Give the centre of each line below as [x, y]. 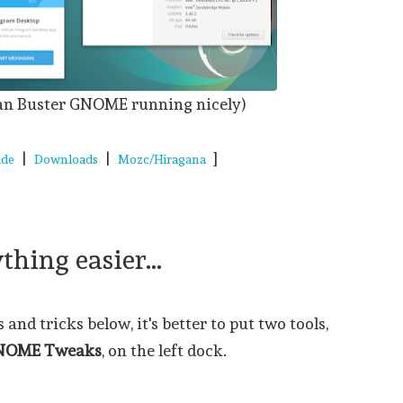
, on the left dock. [165, 350]
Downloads [67, 159]
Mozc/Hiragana [162, 159]
